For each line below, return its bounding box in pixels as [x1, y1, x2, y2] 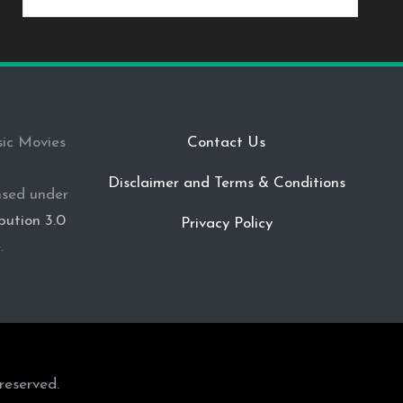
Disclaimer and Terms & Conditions [107, 175, 345, 191]
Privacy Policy [180, 216, 273, 231]
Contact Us [187, 135, 265, 150]
